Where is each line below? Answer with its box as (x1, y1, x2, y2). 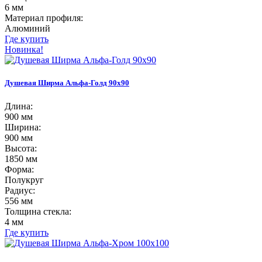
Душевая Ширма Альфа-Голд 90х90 (5, 78, 129, 88)
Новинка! (5, 44, 43, 55)
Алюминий (5, 23, 50, 34)
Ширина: (5, 122, 41, 132)
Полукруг (5, 174, 44, 185)
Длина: (5, 101, 33, 111)
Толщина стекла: (5, 206, 71, 216)
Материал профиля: (5, 13, 83, 23)
